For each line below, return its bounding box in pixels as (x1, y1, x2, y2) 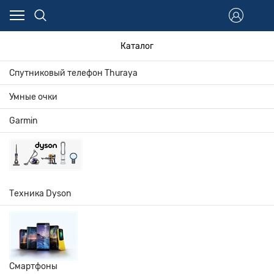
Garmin (9, 116, 37, 125)
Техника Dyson (9, 188, 71, 198)
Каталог (120, 41, 154, 51)
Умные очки (9, 92, 57, 102)
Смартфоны (9, 261, 57, 271)
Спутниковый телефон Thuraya (9, 68, 138, 78)
